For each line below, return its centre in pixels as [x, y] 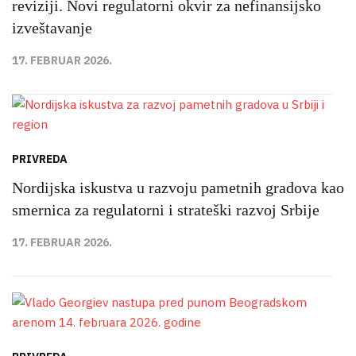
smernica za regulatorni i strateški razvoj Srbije [166, 210]
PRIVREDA [40, 159]
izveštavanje [52, 28]
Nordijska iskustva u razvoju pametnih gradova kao [178, 188]
